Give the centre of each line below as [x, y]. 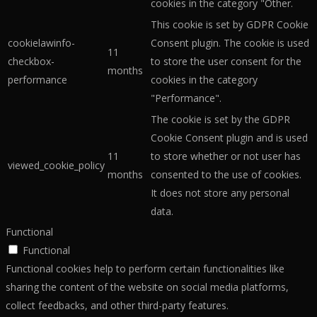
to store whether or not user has [226, 156]
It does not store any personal [220, 193]
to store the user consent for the [226, 62]
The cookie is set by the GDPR [220, 120]
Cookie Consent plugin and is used [229, 138]
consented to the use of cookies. [226, 175]
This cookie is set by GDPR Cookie [230, 25]
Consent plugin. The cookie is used [230, 43]
